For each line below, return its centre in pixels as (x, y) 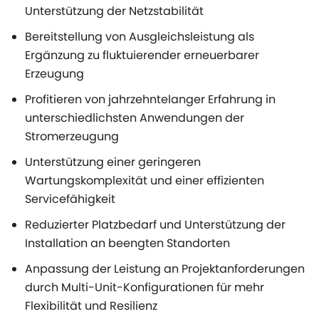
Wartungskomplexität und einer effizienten (145, 181)
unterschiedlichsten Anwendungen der (135, 118)
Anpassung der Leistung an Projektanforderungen (165, 269)
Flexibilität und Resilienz (91, 306)
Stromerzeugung (72, 137)
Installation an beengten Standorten (127, 244)
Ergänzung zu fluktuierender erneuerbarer (142, 56)
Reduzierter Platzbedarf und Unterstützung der (155, 225)
